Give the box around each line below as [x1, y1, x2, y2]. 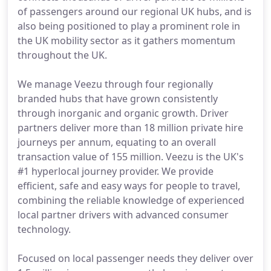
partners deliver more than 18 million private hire [18, 121, 243, 134]
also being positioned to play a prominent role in [18, 19, 240, 33]
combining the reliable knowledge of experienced [18, 194, 244, 207]
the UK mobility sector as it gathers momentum [18, 34, 235, 47]
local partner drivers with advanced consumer [18, 208, 229, 221]
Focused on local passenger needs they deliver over [18, 252, 253, 265]
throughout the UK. [18, 48, 107, 62]
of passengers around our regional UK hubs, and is [18, 5, 252, 18]
